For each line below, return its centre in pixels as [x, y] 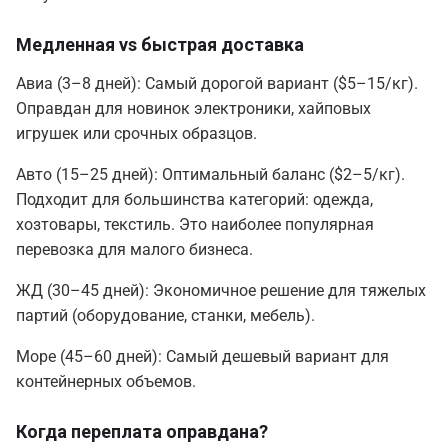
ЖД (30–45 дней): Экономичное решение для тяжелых [221, 291]
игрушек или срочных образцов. [136, 134]
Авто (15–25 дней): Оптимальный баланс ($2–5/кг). [210, 175]
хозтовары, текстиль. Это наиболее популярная [195, 225]
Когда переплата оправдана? [142, 432]
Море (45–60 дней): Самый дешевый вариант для [202, 357]
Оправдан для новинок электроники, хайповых [193, 109]
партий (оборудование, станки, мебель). [165, 316]
